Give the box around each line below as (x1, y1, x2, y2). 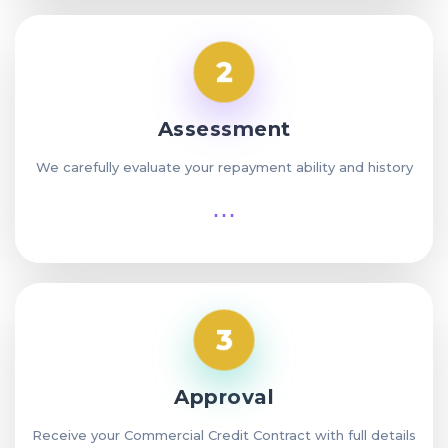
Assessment (157, 117, 291, 142)
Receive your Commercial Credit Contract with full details (32, 427, 416, 444)
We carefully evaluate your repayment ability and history (35, 159, 413, 176)
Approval (174, 385, 274, 410)
